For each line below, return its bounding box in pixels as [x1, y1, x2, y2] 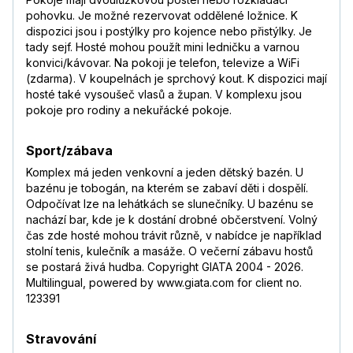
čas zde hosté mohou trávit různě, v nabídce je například [26, 229, 321, 243]
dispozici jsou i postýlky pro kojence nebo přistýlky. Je [26, 24, 312, 39]
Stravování [26, 331, 96, 347]
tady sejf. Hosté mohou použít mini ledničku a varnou [26, 40, 299, 54]
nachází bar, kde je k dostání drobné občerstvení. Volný [26, 213, 318, 227]
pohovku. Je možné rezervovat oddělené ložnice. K [26, 9, 298, 23]
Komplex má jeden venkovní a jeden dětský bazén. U [26, 165, 303, 180]
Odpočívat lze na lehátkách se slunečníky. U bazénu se [26, 197, 314, 211]
